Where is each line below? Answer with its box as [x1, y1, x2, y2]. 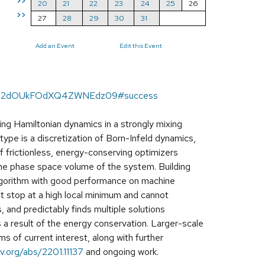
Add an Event [35, 41, 75, 50]
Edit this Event [119, 41, 162, 50]
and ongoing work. [83, 245, 159, 258]
